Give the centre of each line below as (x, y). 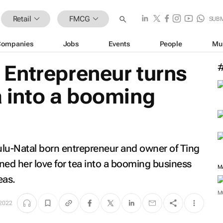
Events (119, 44)
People (171, 44)
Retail (22, 19)
